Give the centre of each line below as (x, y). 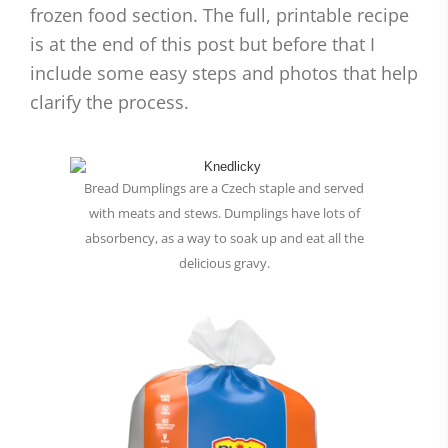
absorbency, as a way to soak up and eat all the (224, 238)
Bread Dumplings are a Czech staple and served (224, 188)
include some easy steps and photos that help (224, 73)
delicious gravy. (224, 263)
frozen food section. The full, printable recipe (219, 15)
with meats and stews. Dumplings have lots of (224, 213)
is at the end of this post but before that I (202, 44)
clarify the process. (109, 102)
